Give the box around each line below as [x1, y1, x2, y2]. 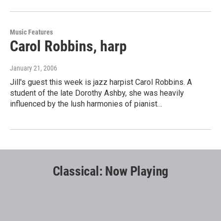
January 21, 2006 [10, 64, 57, 73]
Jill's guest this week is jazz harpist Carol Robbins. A [10, 77, 192, 87]
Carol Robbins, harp [10, 37, 127, 55]
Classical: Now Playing [52, 164, 169, 179]
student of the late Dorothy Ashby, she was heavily [10, 88, 184, 98]
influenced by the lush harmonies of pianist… [10, 99, 162, 109]
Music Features [10, 28, 53, 37]
